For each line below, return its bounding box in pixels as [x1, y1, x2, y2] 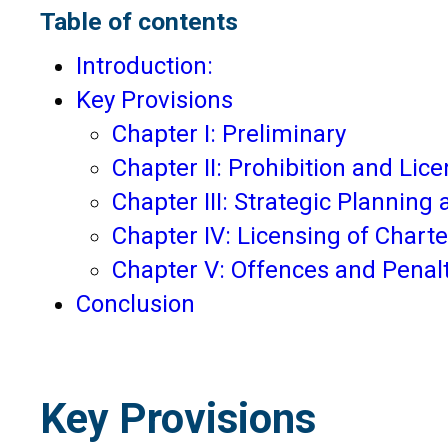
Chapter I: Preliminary [112, 119, 346, 148]
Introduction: [76, 51, 213, 80]
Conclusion [76, 289, 195, 318]
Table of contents [40, 6, 238, 36]
